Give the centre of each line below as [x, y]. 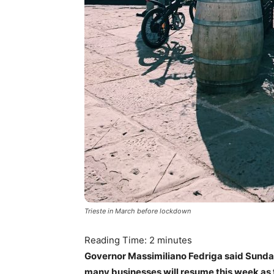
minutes [175, 240]
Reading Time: [117, 240]
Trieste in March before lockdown [138, 211]
